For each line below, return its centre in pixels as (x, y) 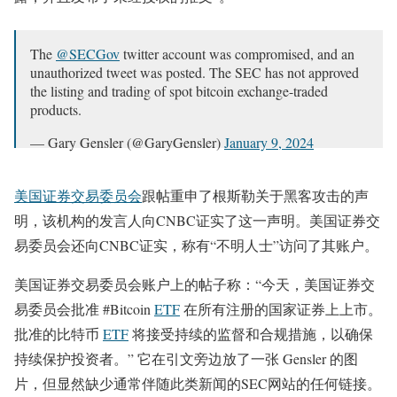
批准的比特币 (58, 334)
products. (56, 109)
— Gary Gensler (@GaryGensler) (127, 142)
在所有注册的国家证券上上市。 (281, 309)
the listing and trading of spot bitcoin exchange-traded (179, 91)
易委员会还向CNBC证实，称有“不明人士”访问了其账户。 (196, 245)
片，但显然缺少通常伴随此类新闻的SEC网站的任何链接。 (198, 383)
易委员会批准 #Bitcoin (84, 309)
